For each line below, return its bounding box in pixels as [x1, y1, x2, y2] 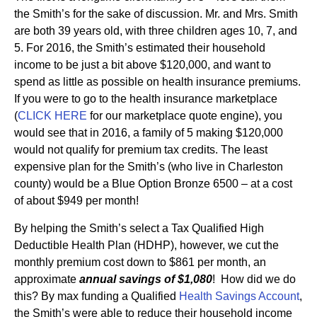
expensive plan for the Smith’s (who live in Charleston [14, 161, 283, 173]
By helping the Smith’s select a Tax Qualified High [14, 221, 264, 234]
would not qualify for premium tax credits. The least [14, 144, 267, 156]
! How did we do [212, 272, 296, 285]
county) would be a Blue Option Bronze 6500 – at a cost [14, 178, 292, 190]
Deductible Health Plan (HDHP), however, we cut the [14, 238, 279, 251]
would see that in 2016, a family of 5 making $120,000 [14, 127, 283, 139]
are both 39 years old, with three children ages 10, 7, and [14, 25, 297, 38]
